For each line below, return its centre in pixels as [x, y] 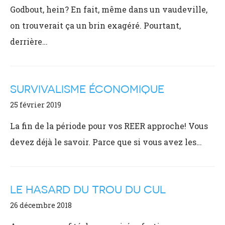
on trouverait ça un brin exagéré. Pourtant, [95, 25]
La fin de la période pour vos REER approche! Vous [109, 126]
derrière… [29, 41]
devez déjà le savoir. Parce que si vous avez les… [106, 142]
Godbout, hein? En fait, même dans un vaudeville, [109, 9]
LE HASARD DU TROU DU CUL [88, 190]
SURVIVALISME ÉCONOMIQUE [87, 89]
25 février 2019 [36, 105]
